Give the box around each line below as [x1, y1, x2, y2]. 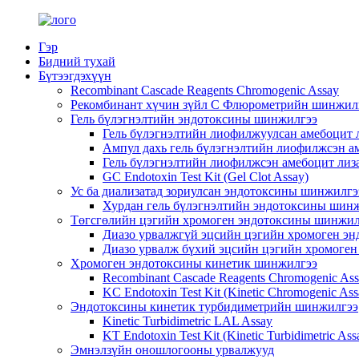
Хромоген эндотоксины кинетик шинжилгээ [71, 256, 317, 270]
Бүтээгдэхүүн [38, 69, 111, 83]
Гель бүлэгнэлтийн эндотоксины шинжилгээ [71, 112, 317, 126]
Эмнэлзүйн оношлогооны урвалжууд [71, 343, 274, 357]
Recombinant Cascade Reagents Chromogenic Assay [71, 83, 339, 97]
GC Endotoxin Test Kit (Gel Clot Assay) [103, 170, 309, 184]
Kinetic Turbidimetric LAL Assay [103, 314, 272, 328]
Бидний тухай [38, 54, 115, 68]
